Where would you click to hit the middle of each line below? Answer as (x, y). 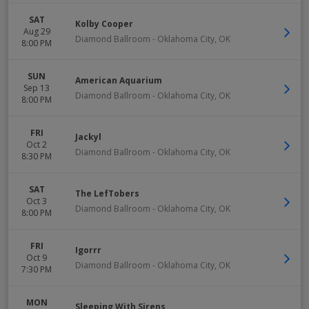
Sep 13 (37, 88)
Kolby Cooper (104, 24)
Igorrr (88, 250)
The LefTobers (107, 193)
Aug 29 (37, 31)
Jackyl (88, 137)
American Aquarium (119, 80)
